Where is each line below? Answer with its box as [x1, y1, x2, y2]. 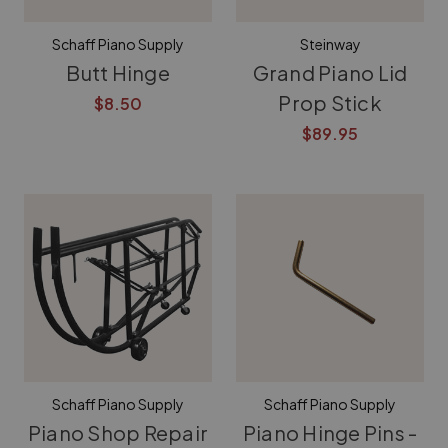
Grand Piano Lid [252, 60, 408, 85]
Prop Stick [278, 90, 382, 115]
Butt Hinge [66, 60, 170, 85]
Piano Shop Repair [27, 420, 209, 445]
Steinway [299, 35, 361, 53]
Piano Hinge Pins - [242, 420, 418, 445]
